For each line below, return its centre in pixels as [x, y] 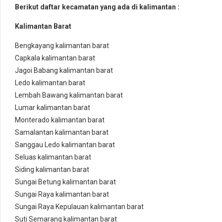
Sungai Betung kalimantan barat [65, 182]
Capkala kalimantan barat [55, 58]
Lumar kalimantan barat [53, 108]
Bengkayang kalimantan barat [62, 46]
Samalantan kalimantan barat [62, 133]
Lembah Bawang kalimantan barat [69, 95]
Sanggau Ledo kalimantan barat [65, 145]
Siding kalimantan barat [52, 170]
